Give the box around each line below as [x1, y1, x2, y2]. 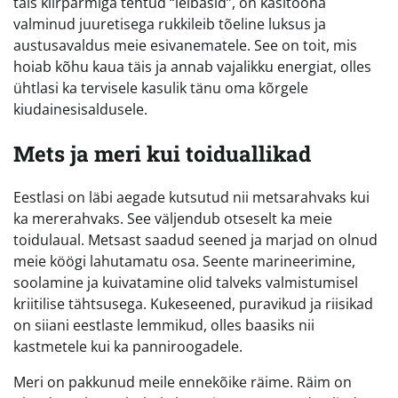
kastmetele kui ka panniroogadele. [13, 337, 243, 357]
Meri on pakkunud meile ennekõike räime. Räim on [13, 372, 352, 393]
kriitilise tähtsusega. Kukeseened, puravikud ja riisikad [13, 294, 373, 314]
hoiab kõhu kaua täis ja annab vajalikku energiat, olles [13, 56, 371, 76]
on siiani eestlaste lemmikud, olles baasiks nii [13, 315, 314, 336]
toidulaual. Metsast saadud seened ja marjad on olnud [13, 230, 378, 251]
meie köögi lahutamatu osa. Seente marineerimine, [13, 251, 355, 272]
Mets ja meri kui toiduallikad [13, 139, 311, 168]
